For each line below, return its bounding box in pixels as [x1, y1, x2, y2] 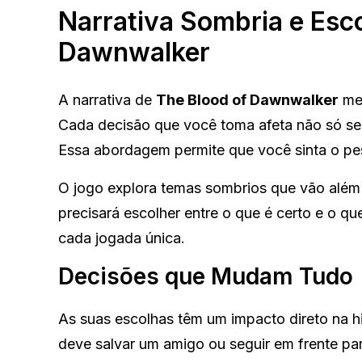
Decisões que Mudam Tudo [58, 263, 353, 291]
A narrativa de [58, 91, 156, 109]
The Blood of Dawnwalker [156, 91, 339, 109]
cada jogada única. [58, 229, 185, 247]
